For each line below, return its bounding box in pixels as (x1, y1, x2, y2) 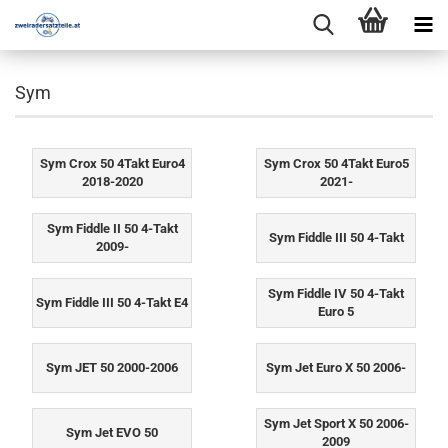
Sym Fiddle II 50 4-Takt (46, 221, 178, 236)
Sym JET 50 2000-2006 (46, 360, 178, 375)
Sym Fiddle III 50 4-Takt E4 (36, 295, 188, 310)
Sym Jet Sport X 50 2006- (263, 416, 409, 431)
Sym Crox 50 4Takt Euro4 (39, 156, 185, 171)
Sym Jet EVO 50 (66, 425, 158, 440)
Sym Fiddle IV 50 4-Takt (268, 286, 404, 301)
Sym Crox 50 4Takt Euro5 (263, 156, 409, 171)
